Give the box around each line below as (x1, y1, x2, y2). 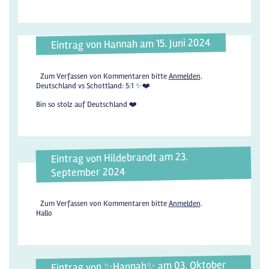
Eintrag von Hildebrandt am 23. (50, 150, 188, 166)
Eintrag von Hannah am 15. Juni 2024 (50, 35, 211, 52)
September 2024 (51, 165, 126, 180)
